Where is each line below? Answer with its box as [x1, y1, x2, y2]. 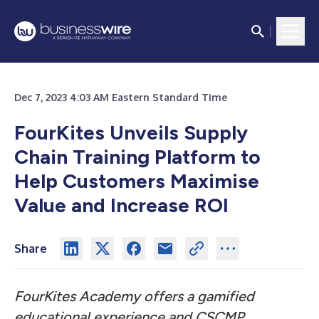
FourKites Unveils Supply [14, 120, 248, 145]
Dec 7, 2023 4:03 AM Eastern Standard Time [14, 91, 227, 103]
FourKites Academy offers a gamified [14, 288, 254, 305]
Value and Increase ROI [14, 193, 229, 217]
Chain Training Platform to [14, 145, 261, 169]
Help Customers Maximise [14, 169, 259, 193]
